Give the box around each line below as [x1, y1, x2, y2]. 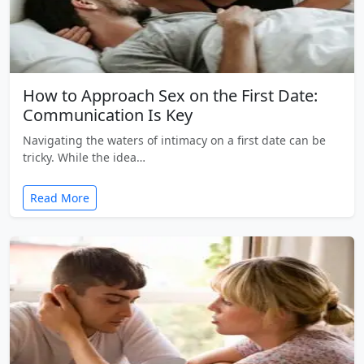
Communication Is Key [23, 103, 193, 126]
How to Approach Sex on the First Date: [23, 84, 318, 106]
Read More [30, 189, 89, 206]
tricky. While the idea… [23, 149, 145, 165]
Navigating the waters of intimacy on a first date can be [23, 132, 326, 148]
